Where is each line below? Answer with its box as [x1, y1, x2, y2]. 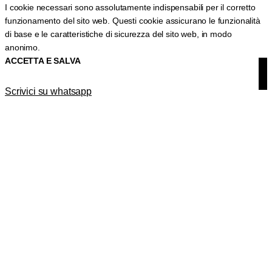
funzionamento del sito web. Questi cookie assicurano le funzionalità [5, 15, 260, 25]
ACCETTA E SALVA [5, 55, 81, 66]
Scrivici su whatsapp [5, 86, 92, 97]
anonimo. [5, 42, 40, 52]
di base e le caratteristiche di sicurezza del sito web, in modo [5, 29, 232, 39]
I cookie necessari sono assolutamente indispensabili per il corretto [5, 2, 256, 12]
